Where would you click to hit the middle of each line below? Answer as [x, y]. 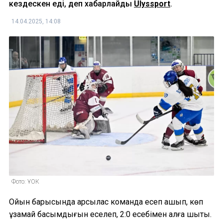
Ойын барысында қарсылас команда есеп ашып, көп [106, 202]
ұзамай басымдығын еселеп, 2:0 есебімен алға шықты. [110, 214]
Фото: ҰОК [25, 181]
